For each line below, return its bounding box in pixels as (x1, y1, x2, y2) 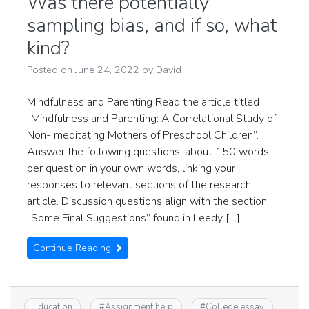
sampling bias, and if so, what (27, 12, 277, 39)
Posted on (27, 63, 75, 77)
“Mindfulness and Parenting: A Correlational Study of (27, 111, 277, 127)
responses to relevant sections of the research (27, 177, 251, 193)
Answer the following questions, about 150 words (27, 144, 269, 160)
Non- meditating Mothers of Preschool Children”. (27, 128, 259, 143)
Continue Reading (33, 241, 114, 255)
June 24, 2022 (75, 63, 139, 77)
